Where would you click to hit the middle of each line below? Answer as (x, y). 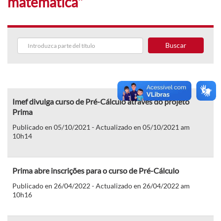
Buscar (176, 45)
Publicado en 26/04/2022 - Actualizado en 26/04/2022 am (101, 185)
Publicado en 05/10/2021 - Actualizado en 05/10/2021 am (101, 127)
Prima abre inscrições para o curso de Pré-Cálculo (96, 170)
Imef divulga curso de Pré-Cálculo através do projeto (101, 101)
